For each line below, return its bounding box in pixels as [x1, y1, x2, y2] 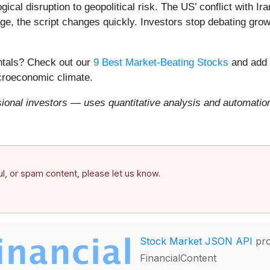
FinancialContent [140, 251, 216, 264]
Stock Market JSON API [140, 234, 253, 247]
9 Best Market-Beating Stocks [93, 57, 228, 69]
